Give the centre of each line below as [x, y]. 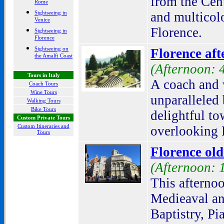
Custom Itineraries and [43, 126]
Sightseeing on [51, 48]
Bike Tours [43, 109]
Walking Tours [43, 100]
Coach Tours [43, 83]
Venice [42, 21]
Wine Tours [43, 92]
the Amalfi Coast [53, 57]
